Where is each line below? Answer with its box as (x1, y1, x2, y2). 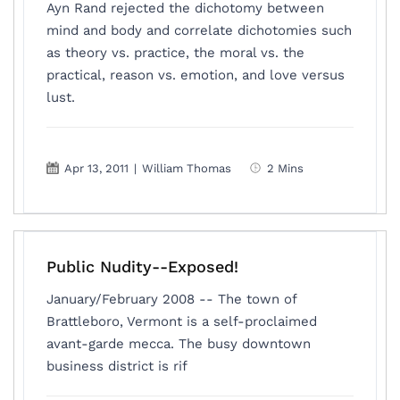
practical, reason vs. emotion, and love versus (46, 67, 346, 83)
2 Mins (267, 161, 304, 175)
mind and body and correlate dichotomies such (46, 22, 353, 38)
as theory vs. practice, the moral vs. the (46, 45, 305, 61)
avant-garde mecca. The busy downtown (46, 336, 312, 352)
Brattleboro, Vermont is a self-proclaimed (46, 313, 318, 329)
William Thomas (142, 161, 232, 175)
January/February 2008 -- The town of (46, 291, 297, 307)
